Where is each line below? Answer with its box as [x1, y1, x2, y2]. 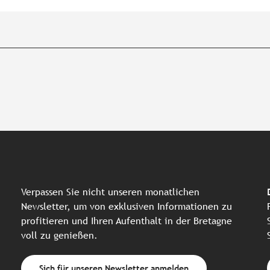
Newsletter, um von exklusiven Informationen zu [21, 200, 232, 212]
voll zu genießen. [21, 229, 98, 241]
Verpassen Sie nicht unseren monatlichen [21, 186, 199, 198]
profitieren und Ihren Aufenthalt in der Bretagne [21, 215, 232, 227]
